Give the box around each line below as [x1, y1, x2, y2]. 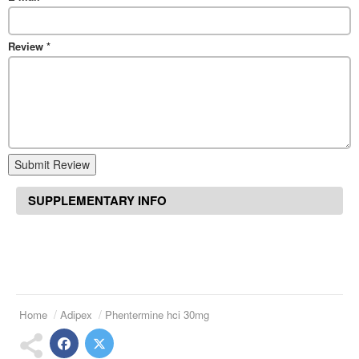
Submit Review [14, 155, 90, 172]
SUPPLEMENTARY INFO [28, 191, 167, 209]
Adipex [60, 306, 92, 322]
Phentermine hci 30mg [105, 306, 209, 322]
